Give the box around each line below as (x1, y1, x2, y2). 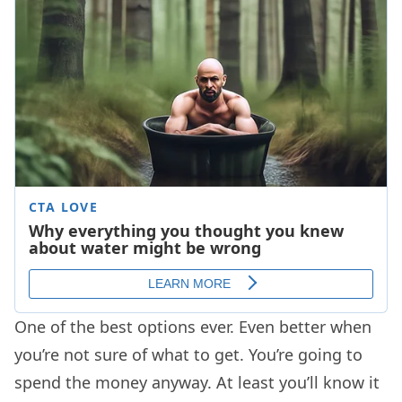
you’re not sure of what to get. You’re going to (14, 343, 363, 365)
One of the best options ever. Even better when (14, 315, 371, 337)
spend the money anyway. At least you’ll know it (14, 371, 380, 393)
